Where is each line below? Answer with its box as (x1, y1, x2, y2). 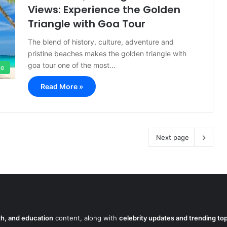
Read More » (41, 82, 83, 91)
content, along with (53, 214, 119, 222)
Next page (156, 133, 189, 141)
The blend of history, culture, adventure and (28, 37, 174, 46)
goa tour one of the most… (28, 61, 116, 69)
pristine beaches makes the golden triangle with (28, 49, 186, 58)
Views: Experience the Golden (28, 3, 180, 17)
